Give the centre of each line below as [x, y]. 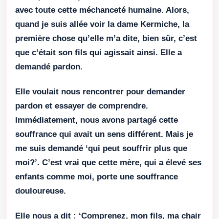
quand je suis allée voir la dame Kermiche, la [102, 24]
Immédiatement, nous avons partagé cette [97, 120]
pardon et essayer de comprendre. [82, 106]
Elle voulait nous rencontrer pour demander [100, 92]
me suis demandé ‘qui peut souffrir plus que [101, 149]
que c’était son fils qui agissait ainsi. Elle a [99, 53]
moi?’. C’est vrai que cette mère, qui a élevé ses [108, 163]
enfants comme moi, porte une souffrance [97, 177]
